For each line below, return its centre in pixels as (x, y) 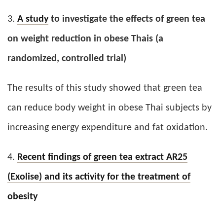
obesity (22, 197)
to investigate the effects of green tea (127, 19)
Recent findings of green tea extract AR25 (102, 158)
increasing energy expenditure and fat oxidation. (108, 128)
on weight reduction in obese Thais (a (85, 39)
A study (33, 19)
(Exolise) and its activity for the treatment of (99, 177)
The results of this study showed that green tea (105, 89)
